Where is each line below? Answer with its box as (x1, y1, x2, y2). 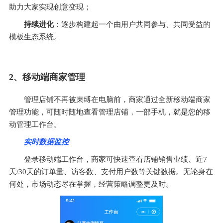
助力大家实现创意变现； (9, 2, 91, 11)
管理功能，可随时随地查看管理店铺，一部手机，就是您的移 (9, 108, 211, 116)
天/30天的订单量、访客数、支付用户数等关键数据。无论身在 (9, 167, 213, 176)
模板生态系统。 (9, 32, 61, 41)
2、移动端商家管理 (9, 72, 85, 82)
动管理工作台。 (9, 120, 61, 128)
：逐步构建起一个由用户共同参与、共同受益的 (54, 20, 211, 28)
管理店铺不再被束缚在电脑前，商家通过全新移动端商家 (24, 95, 211, 104)
